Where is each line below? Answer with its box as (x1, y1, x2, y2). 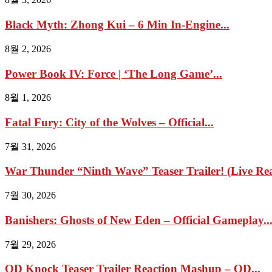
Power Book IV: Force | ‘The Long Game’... (5, 67, 222, 80)
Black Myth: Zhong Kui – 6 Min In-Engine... (5, 18, 229, 32)
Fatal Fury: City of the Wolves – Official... (5, 115, 214, 129)
